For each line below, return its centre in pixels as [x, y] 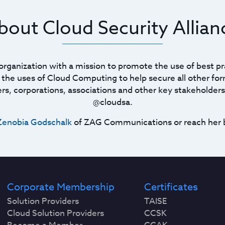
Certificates [171, 187]
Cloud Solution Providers [56, 213]
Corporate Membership [61, 187]
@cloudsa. [113, 102]
